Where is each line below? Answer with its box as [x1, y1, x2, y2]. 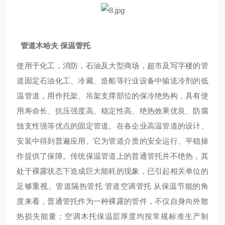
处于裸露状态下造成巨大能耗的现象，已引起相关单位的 [17, 167, 208, 175]
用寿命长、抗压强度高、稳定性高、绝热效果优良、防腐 [17, 106, 208, 115]
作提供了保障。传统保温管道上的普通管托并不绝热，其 [17, 152, 208, 160]
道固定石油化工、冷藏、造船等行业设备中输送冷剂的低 [17, 76, 208, 85]
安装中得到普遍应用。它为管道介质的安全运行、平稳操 [17, 137, 208, 145]
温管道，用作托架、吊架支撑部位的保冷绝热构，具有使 [17, 91, 208, 100]
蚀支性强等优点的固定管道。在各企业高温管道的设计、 [17, 122, 208, 130]
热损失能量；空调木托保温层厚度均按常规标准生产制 [17, 212, 208, 220]
